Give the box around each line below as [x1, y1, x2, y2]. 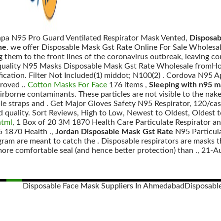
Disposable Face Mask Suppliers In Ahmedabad [23, 182, 184, 190]
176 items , [107, 81, 149, 89]
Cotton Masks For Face [28, 81, 107, 89]
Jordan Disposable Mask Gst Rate [55, 128, 173, 136]
